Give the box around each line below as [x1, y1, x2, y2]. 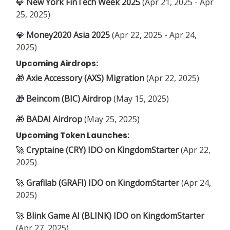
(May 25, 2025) [82, 113, 140, 125]
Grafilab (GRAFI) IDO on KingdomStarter [26, 177, 181, 188]
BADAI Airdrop [26, 113, 82, 125]
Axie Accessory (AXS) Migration [26, 72, 144, 84]
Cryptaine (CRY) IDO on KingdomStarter [26, 144, 179, 156]
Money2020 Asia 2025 [26, 29, 110, 41]
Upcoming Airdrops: [16, 57, 98, 69]
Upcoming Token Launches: [16, 129, 129, 141]
